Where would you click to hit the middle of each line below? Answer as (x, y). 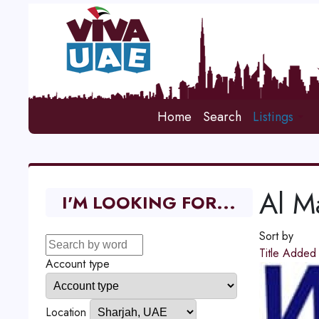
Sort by (276, 236)
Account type (77, 264)
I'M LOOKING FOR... (149, 203)
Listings (273, 117)
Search (223, 117)
